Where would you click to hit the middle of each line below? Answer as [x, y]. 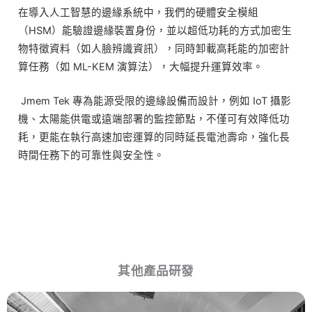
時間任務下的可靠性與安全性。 [91, 156]
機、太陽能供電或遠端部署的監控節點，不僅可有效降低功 [154, 119]
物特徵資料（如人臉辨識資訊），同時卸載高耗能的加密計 [154, 48]
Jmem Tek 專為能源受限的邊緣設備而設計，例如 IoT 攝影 [155, 101]
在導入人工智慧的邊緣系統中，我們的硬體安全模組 [138, 12]
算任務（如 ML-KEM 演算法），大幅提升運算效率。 [141, 67]
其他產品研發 [156, 271]
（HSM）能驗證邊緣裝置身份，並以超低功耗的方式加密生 [155, 30]
